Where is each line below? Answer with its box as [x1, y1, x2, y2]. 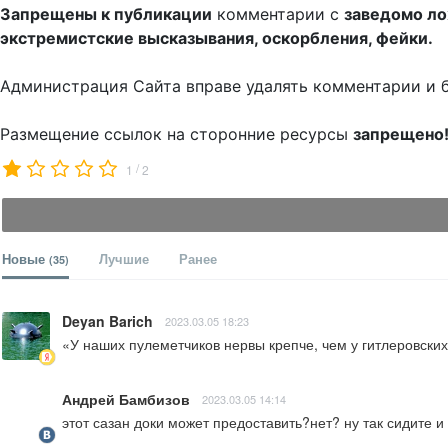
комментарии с [212, 4, 344, 25]
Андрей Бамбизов [62, 389, 190, 410]
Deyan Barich [62, 311, 153, 332]
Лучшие [99, 249, 149, 269]
